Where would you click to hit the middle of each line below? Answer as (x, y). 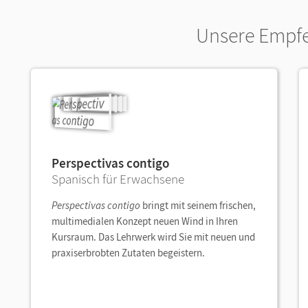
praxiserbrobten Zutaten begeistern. (129, 253)
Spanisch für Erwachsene (118, 179)
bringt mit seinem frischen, (198, 205)
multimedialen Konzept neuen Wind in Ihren (145, 221)
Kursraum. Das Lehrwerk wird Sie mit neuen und (153, 237)
